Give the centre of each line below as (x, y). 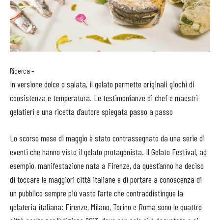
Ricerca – (22, 71)
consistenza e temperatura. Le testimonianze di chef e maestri (104, 98)
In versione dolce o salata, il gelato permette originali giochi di (102, 84)
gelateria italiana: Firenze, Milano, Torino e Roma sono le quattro (106, 207)
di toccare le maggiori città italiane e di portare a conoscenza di (106, 179)
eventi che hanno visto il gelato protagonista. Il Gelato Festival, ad (108, 152)
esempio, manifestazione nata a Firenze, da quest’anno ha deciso (107, 165)
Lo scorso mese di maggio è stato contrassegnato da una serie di (107, 138)
